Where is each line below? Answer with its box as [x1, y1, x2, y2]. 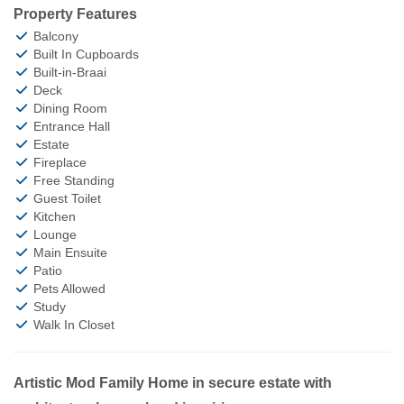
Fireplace [29, 154, 87, 170]
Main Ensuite [29, 244, 107, 260]
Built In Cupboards [29, 46, 139, 61]
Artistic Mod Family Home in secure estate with [14, 374, 332, 390]
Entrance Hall [29, 118, 110, 133]
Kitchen [29, 208, 76, 224]
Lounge [29, 226, 77, 242]
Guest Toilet [29, 190, 101, 206]
